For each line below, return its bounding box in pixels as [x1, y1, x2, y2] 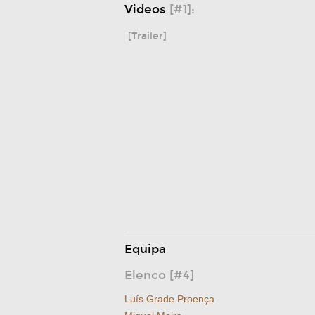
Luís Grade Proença [124, 293, 214, 304]
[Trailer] [128, 30, 167, 42]
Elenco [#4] [124, 268, 194, 283]
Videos [124, 2, 169, 17]
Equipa [124, 242, 166, 257]
